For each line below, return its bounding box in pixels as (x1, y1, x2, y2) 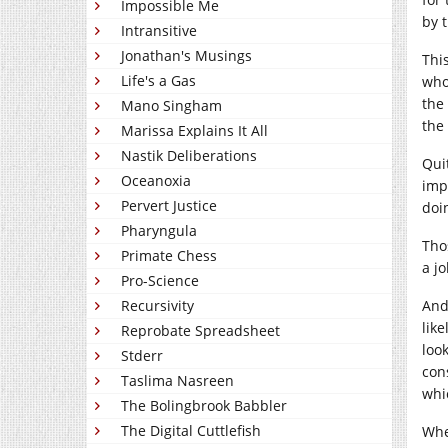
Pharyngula (121, 221, 197, 240)
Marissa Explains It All (121, 121, 268, 140)
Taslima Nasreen (121, 371, 234, 390)
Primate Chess (121, 246, 217, 265)
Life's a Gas (121, 71, 196, 90)
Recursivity (121, 296, 194, 315)
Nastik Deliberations (121, 146, 257, 165)
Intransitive (121, 21, 197, 40)
